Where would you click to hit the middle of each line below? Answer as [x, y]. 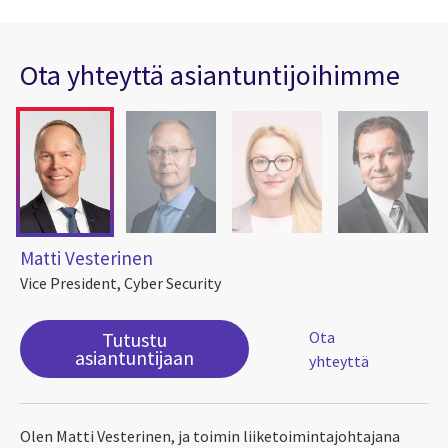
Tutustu [135, 340]
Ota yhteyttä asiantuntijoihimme [210, 74]
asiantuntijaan [135, 358]
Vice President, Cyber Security [120, 283]
